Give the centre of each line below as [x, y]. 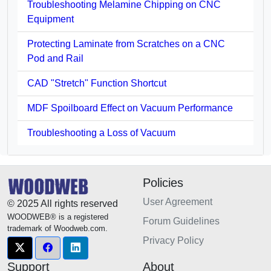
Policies [163, 182]
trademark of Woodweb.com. [57, 228]
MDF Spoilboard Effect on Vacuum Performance [130, 108]
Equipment [51, 19]
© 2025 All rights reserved [63, 203]
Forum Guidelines [181, 221]
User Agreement [178, 201]
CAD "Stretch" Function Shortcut [97, 83]
